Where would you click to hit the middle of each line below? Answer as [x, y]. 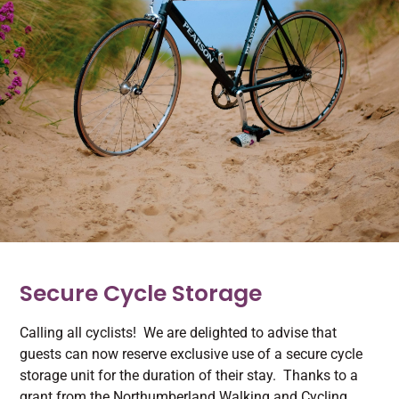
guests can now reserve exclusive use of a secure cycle [191, 354]
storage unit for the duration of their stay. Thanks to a [189, 375]
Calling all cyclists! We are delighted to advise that [179, 333]
